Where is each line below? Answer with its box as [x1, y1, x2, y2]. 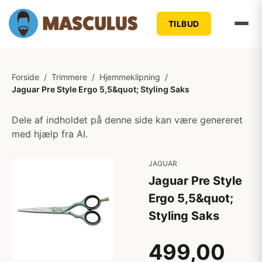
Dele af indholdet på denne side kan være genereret [12, 114, 243, 126]
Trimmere [51, 72, 87, 82]
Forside [12, 72, 39, 82]
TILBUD [168, 18, 199, 29]
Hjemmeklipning [99, 72, 160, 82]
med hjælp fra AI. [12, 128, 88, 140]
